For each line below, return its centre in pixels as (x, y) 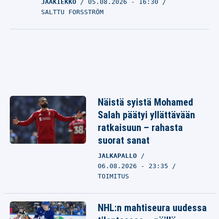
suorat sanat (124, 140)
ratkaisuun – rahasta (140, 128)
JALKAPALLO (119, 156)
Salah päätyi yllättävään (146, 115)
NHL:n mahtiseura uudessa (152, 208)
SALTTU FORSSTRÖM (72, 12)
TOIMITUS (113, 176)
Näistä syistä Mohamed (145, 102)
